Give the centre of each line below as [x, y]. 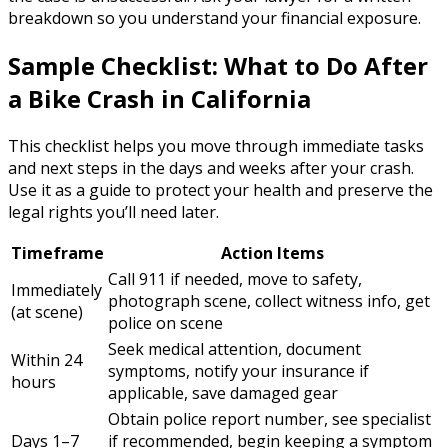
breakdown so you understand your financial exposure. [214, 17]
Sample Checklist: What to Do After [218, 65]
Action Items [272, 252]
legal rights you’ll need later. [113, 211]
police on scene [165, 322]
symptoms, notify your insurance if [238, 370]
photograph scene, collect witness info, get [269, 300]
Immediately [56, 289]
